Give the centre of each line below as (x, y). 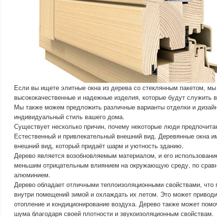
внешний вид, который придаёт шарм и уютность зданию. (99, 146)
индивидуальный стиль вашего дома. (69, 116)
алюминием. (32, 175)
